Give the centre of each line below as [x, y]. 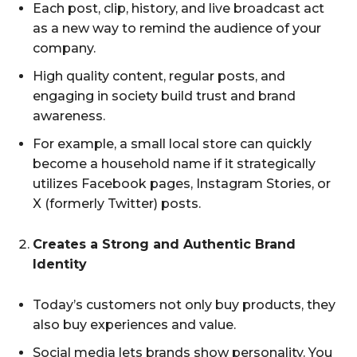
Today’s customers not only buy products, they [184, 304]
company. [64, 48]
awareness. [69, 116]
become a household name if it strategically [174, 163]
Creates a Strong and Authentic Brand [164, 244]
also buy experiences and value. [134, 324]
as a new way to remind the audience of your [177, 28]
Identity [60, 264]
